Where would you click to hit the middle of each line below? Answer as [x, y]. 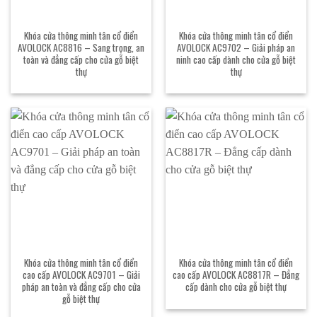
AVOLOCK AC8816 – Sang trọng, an [81, 47]
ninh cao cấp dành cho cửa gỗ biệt [236, 59]
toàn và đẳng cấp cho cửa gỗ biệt [81, 59]
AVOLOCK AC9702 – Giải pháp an [236, 47]
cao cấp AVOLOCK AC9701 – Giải [81, 275]
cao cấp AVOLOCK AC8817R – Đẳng [236, 275]
